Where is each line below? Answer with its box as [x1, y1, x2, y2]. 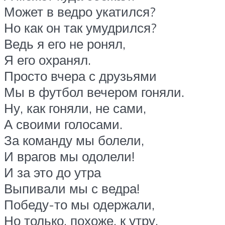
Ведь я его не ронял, [4, 36, 126, 52]
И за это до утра [4, 164, 101, 181]
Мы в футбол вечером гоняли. [4, 84, 184, 100]
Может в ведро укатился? [4, 4, 156, 20]
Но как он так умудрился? [4, 20, 157, 36]
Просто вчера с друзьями [4, 68, 157, 84]
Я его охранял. [4, 52, 91, 68]
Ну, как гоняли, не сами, [4, 100, 146, 117]
